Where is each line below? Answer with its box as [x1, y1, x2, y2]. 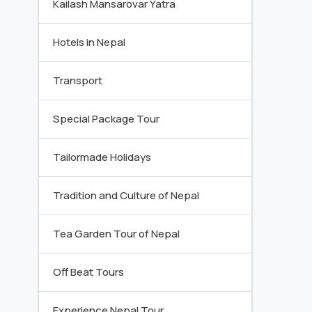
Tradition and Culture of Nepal [53, 188, 199, 203]
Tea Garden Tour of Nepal [53, 226, 180, 241]
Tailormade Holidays [53, 150, 151, 164]
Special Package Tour [53, 111, 159, 126]
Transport [53, 73, 102, 88]
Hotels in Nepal [53, 35, 125, 49]
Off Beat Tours [53, 265, 124, 279]
